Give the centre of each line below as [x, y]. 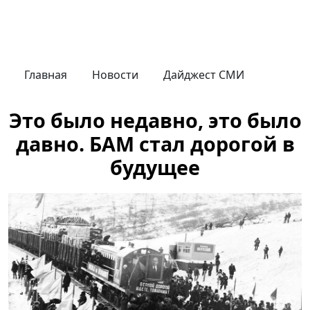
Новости [115, 75]
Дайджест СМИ [204, 75]
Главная [46, 75]
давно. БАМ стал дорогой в [155, 144]
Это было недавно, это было [155, 120]
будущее [155, 167]
